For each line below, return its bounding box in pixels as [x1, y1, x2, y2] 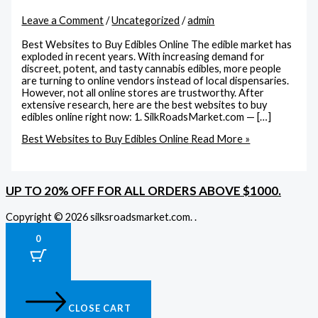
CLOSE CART [68, 302, 132, 314]
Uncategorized [111, 14, 180, 26]
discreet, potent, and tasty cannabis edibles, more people [21, 62, 282, 75]
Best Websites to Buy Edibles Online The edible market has [21, 38, 292, 50]
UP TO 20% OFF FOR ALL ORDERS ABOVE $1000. [6, 182, 281, 198]
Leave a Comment [21, 14, 104, 26]
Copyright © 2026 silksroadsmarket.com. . [6, 210, 197, 223]
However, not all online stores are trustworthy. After [21, 86, 265, 99]
